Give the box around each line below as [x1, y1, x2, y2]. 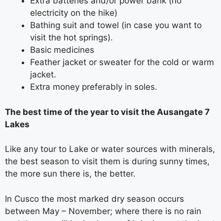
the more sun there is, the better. [5, 169, 136, 179]
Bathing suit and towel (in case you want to [30, 20, 202, 30]
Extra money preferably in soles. [30, 82, 157, 92]
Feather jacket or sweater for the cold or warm [30, 57, 214, 67]
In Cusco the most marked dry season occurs [5, 193, 184, 204]
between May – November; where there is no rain [5, 206, 201, 216]
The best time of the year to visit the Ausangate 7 [5, 107, 210, 117]
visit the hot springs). [30, 33, 113, 42]
